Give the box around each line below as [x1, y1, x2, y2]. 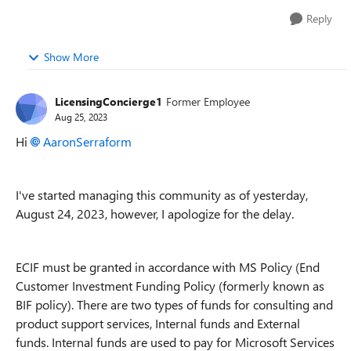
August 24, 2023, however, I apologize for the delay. [16, 204, 294, 222]
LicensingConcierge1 [55, 94, 162, 109]
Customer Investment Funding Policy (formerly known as [16, 277, 324, 294]
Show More [44, 49, 99, 64]
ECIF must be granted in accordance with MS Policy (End [16, 258, 320, 275]
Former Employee [166, 94, 250, 109]
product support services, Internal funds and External [16, 314, 300, 331]
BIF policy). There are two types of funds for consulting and [16, 295, 333, 313]
